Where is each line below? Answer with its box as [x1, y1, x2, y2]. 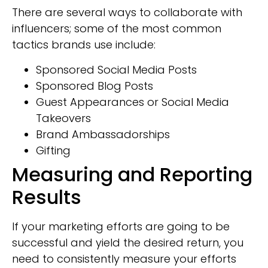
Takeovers [36, 110, 91, 126]
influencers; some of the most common [12, 21, 221, 36]
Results [12, 183, 81, 211]
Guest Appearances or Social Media [36, 94, 229, 109]
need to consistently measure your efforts [12, 251, 236, 266]
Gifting [36, 142, 71, 158]
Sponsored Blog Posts [36, 78, 153, 93]
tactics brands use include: [12, 37, 156, 53]
